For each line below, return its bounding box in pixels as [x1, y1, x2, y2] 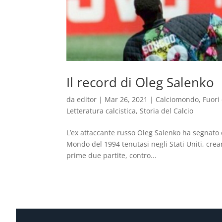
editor [77, 94, 97, 104]
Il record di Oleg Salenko [66, 73, 215, 91]
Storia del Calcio [140, 106, 194, 115]
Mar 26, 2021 [105, 94, 148, 104]
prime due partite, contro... [66, 150, 157, 160]
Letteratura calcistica [66, 106, 136, 115]
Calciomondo [156, 94, 199, 104]
